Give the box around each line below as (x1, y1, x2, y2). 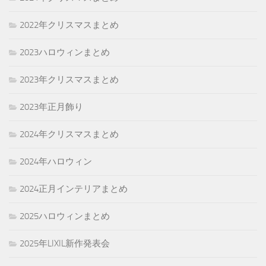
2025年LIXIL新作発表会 (20, 237, 110, 249)
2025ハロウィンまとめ (20, 210, 110, 221)
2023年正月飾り (20, 101, 83, 112)
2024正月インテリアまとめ (20, 183, 128, 194)
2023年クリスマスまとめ (20, 74, 119, 85)
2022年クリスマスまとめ (20, 19, 119, 30)
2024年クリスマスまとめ (20, 128, 119, 140)
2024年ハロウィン (20, 156, 92, 167)
